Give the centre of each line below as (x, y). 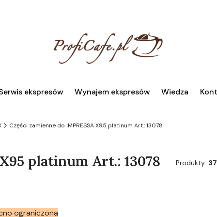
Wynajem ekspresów (112, 92)
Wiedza (175, 92)
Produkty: (192, 163)
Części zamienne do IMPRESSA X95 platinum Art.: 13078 (86, 125)
